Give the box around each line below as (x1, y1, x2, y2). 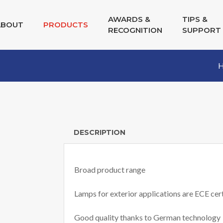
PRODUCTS (43, 20, 88, 29)
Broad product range (74, 165, 145, 174)
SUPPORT (182, 25, 221, 35)
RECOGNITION (108, 25, 162, 35)
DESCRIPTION (73, 128, 125, 137)
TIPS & (182, 14, 208, 24)
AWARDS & (108, 14, 150, 24)
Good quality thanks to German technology (74, 213, 221, 222)
